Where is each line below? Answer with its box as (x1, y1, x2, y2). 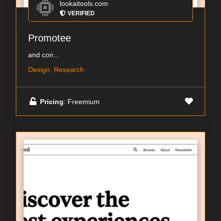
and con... (28, 51, 59, 59)
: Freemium (64, 97, 100, 106)
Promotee (28, 33, 71, 44)
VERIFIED (68, 10, 95, 17)
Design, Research (28, 66, 84, 74)
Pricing (40, 97, 64, 106)
